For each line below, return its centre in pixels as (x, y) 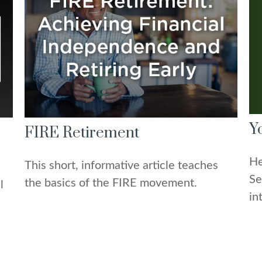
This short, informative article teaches (122, 166)
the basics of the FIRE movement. (111, 183)
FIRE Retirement (82, 133)
